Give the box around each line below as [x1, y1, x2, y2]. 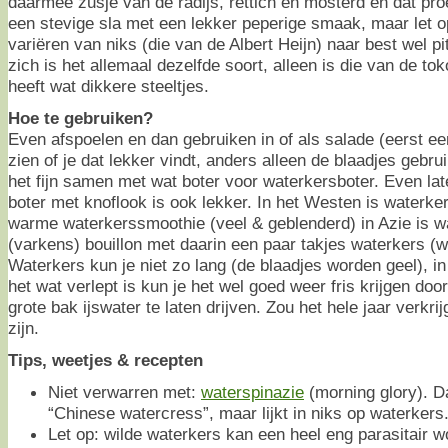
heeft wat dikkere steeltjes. [8, 76, 209, 96]
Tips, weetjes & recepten [8, 350, 203, 370]
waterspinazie [201, 382, 304, 402]
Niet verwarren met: [48, 382, 201, 402]
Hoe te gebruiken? [8, 108, 153, 128]
